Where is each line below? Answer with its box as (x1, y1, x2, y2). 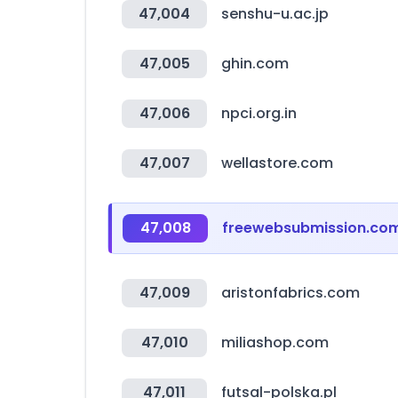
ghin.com (221, 53, 289, 74)
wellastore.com (221, 153, 333, 173)
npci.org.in (221, 103, 297, 123)
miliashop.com (221, 332, 329, 353)
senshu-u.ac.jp (221, 4, 329, 24)
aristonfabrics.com (221, 283, 360, 303)
